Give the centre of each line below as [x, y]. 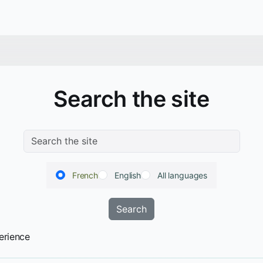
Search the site [131, 99]
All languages [183, 176]
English [127, 176]
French [85, 176]
